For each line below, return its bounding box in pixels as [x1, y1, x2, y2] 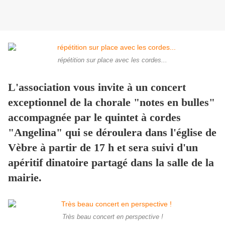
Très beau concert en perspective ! [62, 213, 163, 221]
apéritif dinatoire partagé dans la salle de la [8, 156, 214, 169]
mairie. [8, 171, 42, 184]
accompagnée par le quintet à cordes [8, 111, 181, 124]
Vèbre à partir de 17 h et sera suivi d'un [8, 141, 198, 154]
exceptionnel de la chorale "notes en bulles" [8, 96, 215, 109]
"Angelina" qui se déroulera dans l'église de [8, 126, 216, 139]
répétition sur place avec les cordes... [58, 57, 167, 64]
